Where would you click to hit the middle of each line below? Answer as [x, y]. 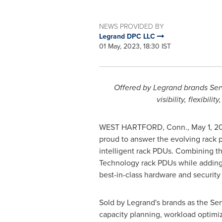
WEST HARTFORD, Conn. [143, 127]
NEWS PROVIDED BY [131, 27]
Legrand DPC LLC [128, 36]
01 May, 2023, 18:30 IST [135, 46]
